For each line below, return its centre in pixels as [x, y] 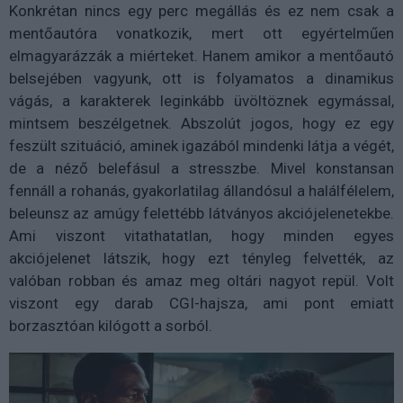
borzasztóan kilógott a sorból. [111, 326]
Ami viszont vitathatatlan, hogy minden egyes [201, 236]
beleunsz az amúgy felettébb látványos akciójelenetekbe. [201, 214]
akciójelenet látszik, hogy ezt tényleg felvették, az [201, 259]
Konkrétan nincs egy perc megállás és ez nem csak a [201, 11]
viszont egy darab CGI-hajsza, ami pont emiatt [201, 304]
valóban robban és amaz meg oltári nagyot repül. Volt [201, 281]
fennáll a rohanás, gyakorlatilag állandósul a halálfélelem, [201, 191]
